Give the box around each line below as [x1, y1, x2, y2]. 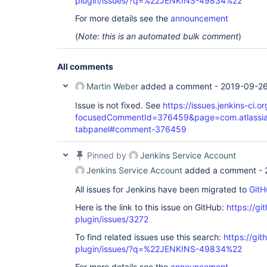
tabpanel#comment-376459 [75, 124, 187, 134]
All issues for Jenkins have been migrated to [75, 184, 249, 194]
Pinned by [85, 150, 129, 160]
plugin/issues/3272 [75, 214, 148, 224]
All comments [57, 61, 113, 72]
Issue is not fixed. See [75, 100, 163, 110]
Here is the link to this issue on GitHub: [75, 202, 226, 212]
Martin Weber [86, 81, 138, 91]
